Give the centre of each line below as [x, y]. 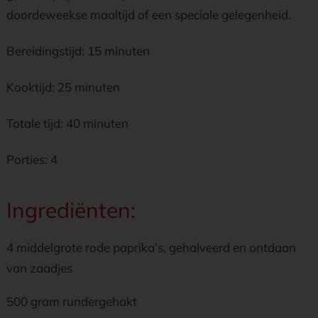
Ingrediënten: [71, 210]
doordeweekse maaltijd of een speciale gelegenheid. [149, 15]
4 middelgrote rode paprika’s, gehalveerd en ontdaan [151, 247]
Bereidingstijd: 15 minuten [78, 51]
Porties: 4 [32, 159]
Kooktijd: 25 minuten [63, 87]
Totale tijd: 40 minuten [67, 123]
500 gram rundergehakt [72, 301]
